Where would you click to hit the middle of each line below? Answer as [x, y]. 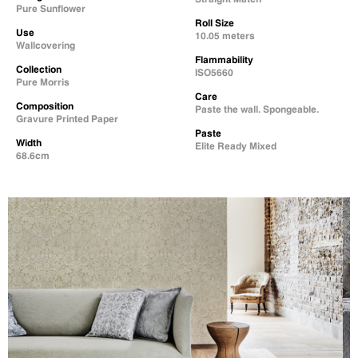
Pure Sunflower [51, 8]
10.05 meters [225, 36]
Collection [39, 69]
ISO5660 [214, 72]
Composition [45, 106]
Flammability [224, 60]
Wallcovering [46, 45]
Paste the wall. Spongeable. [257, 109]
